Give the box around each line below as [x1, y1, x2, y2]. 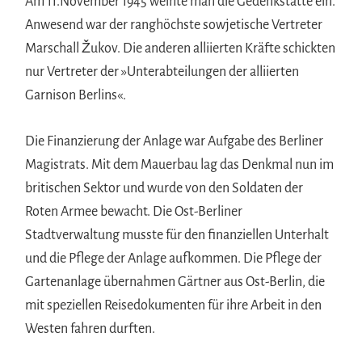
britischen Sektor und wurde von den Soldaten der [25, 180, 304, 196]
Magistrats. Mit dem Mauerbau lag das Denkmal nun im [25, 157, 335, 172]
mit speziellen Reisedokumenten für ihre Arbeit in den [25, 297, 322, 313]
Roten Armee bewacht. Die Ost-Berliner [25, 204, 243, 219]
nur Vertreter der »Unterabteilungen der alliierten [25, 64, 300, 79]
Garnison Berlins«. [25, 87, 127, 103]
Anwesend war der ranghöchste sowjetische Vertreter [25, 17, 323, 32]
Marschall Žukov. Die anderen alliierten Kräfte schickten [25, 40, 336, 56]
